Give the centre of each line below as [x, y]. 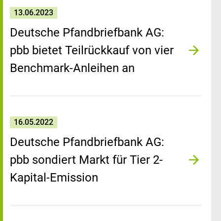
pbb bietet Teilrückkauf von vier [92, 50]
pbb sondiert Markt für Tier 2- [86, 160]
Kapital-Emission [54, 178]
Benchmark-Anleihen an [72, 68]
